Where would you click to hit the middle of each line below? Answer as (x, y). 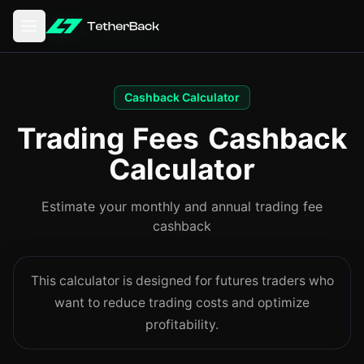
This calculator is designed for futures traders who (182, 281)
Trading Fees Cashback (182, 138)
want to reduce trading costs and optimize (182, 303)
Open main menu (80, 34)
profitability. (182, 325)
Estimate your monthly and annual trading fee (182, 207)
